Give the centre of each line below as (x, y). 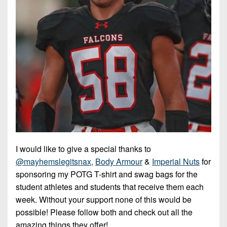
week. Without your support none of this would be (104, 199)
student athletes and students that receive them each (110, 186)
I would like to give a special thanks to (83, 148)
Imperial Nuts (176, 161)
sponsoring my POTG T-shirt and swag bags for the (107, 174)
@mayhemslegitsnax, (54, 161)
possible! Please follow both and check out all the (104, 212)
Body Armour (119, 161)
